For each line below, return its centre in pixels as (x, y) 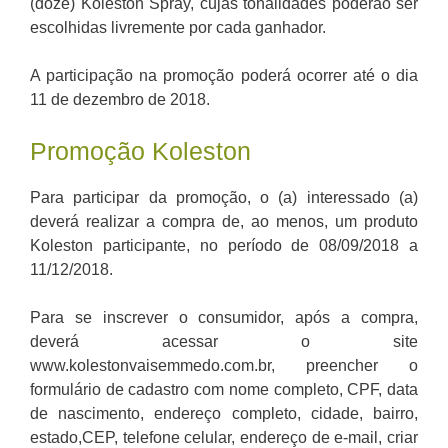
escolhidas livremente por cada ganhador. (178, 28)
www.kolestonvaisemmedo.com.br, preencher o (224, 366)
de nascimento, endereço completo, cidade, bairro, (224, 414)
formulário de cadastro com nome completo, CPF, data (224, 390)
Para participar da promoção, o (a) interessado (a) (224, 198)
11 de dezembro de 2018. (120, 100)
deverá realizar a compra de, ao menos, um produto (224, 222)
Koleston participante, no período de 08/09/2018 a (224, 246)
